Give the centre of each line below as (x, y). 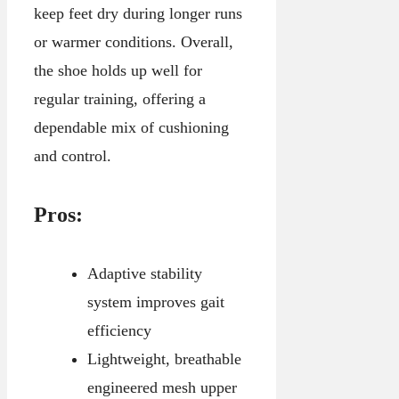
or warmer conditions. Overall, (134, 42)
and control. (73, 156)
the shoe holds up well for (118, 71)
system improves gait (155, 302)
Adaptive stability (144, 274)
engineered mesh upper (162, 388)
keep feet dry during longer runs (138, 14)
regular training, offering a (120, 99)
